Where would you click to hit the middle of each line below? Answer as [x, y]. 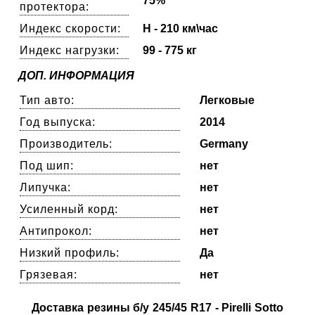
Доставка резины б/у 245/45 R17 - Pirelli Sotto [157, 307]
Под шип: [47, 165]
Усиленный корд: [69, 209]
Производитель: [66, 143]
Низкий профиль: [70, 252]
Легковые [227, 100]
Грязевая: [49, 274]
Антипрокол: [56, 231]
